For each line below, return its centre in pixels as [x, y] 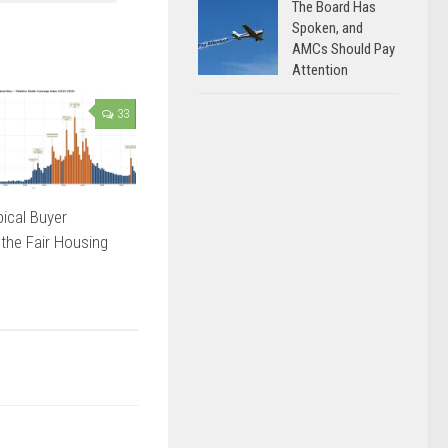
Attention [320, 70]
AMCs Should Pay [343, 49]
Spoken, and [327, 28]
